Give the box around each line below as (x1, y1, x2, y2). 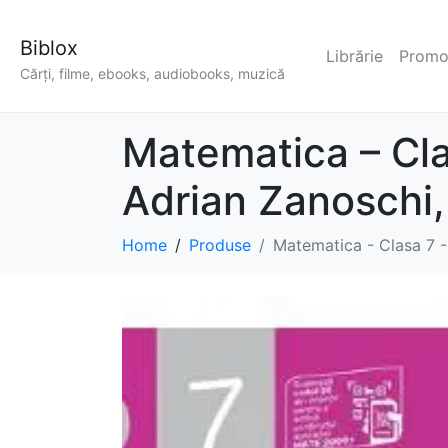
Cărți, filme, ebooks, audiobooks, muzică (20, 65, 285, 83)
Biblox (20, 36, 78, 60)
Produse (189, 235, 251, 256)
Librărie (326, 46, 383, 67)
